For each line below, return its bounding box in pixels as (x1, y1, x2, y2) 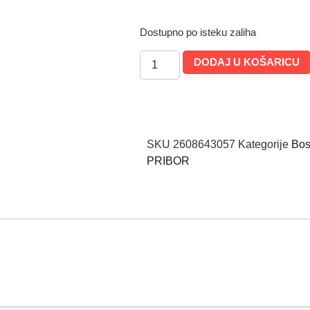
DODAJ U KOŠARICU (194, 56, 300, 69)
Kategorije (238, 138, 289, 151)
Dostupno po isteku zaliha (140, 26, 256, 38)
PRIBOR (147, 155, 190, 167)
